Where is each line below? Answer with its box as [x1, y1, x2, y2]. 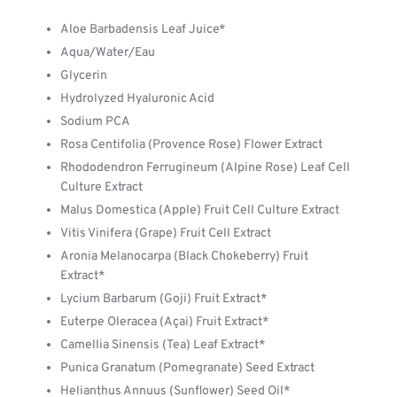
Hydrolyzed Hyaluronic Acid [60, 91, 214, 106]
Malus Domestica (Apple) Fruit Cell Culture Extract [60, 203, 339, 218]
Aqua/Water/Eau [60, 45, 155, 60]
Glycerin [60, 68, 107, 83]
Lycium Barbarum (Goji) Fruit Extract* [60, 292, 267, 307]
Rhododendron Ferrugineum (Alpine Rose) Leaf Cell [60, 160, 350, 175]
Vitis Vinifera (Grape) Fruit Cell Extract [60, 226, 271, 241]
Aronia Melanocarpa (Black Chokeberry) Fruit [60, 249, 308, 264]
